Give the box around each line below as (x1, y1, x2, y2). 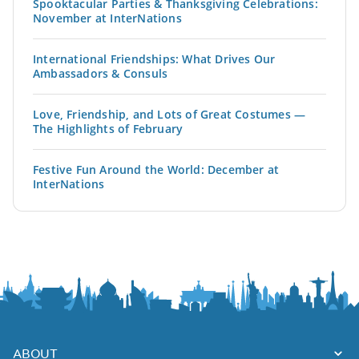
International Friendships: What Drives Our (33, 51, 276, 67)
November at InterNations (33, 10, 182, 26)
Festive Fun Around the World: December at (33, 162, 280, 178)
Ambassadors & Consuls (33, 66, 168, 82)
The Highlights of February (33, 121, 184, 137)
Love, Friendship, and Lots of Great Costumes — (33, 107, 306, 123)
